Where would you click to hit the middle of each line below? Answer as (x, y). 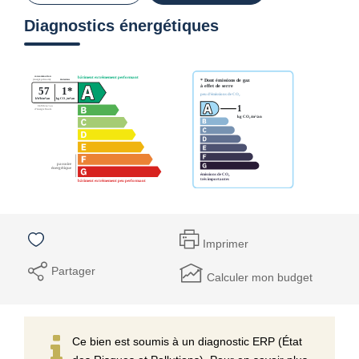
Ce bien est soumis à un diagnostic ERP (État (187, 341)
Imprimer (226, 244)
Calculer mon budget (260, 277)
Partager (73, 270)
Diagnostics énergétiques (121, 25)
